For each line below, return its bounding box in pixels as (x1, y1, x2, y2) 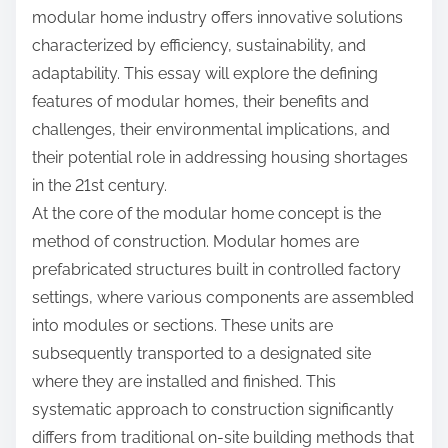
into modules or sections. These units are (32, 316, 333, 336)
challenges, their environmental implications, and (32, 120, 390, 140)
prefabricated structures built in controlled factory (32, 260, 401, 280)
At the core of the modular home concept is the (32, 204, 381, 224)
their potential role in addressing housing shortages (32, 148, 408, 168)
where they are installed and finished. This (32, 372, 336, 392)
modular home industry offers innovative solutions (32, 8, 403, 28)
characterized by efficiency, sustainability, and (32, 36, 366, 56)
